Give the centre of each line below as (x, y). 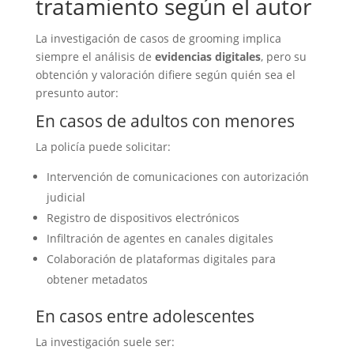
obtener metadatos (97, 279)
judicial (66, 197)
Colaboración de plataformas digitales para (161, 259)
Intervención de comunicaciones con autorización (177, 177)
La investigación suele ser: (105, 342)
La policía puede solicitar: (103, 147)
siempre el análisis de (95, 56)
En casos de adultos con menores (165, 121)
